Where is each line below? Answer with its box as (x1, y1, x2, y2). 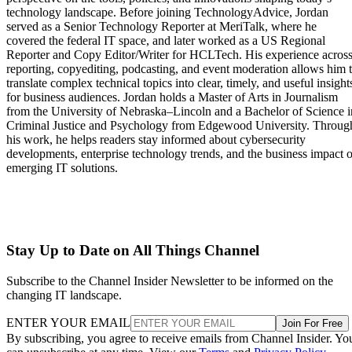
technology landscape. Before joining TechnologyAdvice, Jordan (6, 5, 328, 20)
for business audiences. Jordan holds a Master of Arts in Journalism (6, 90, 338, 104)
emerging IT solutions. (6, 161, 118, 175)
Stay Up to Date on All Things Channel (6, 242, 259, 259)
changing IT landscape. (6, 288, 122, 302)
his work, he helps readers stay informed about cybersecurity (6, 133, 306, 147)
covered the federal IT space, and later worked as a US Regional (6, 34, 325, 48)
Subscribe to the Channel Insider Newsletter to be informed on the (6, 273, 333, 288)
